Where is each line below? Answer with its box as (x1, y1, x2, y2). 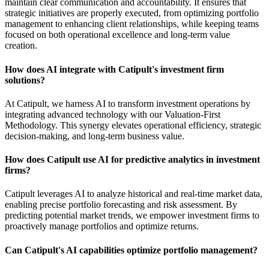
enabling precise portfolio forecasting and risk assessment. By (5, 199, 237, 210)
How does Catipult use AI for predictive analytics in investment (5, 154, 260, 165)
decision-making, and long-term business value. (5, 130, 184, 141)
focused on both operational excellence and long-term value (5, 29, 230, 40)
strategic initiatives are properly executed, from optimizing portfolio (5, 8, 259, 19)
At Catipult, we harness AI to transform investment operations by (5, 98, 250, 109)
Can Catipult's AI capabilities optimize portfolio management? (5, 244, 258, 255)
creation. (5, 40, 37, 51)
